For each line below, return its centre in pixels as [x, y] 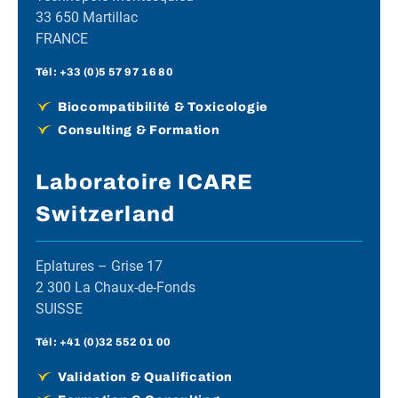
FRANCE [62, 39]
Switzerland [106, 215]
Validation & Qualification [146, 378]
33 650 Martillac [87, 18]
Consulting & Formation [139, 131]
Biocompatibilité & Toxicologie [163, 107]
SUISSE [59, 309]
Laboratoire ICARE [145, 183]
